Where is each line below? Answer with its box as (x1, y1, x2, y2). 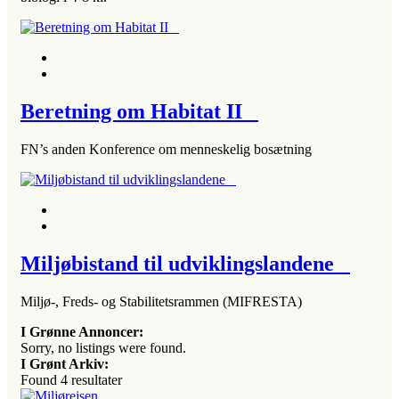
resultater (68, 371, 122, 387)
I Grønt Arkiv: (20, 355, 109, 371)
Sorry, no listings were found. (20, 339, 186, 355)
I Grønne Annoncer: (20, 323, 143, 339)
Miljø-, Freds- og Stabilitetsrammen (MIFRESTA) (20, 293, 302, 309)
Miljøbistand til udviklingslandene (20, 251, 350, 275)
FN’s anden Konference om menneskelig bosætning (20, 141, 312, 157)
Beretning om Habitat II (20, 99, 258, 123)
